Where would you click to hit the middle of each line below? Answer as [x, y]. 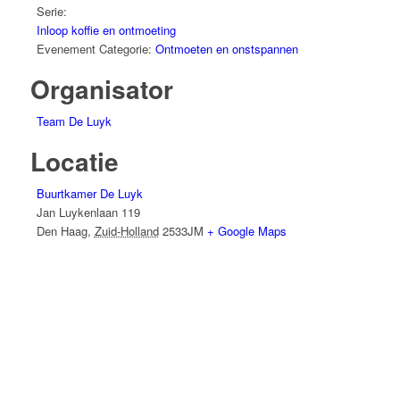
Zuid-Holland [126, 231]
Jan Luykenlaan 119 [88, 212]
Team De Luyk [74, 121]
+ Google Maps [246, 231]
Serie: [51, 12]
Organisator [101, 89]
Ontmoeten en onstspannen [226, 49]
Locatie [74, 162]
